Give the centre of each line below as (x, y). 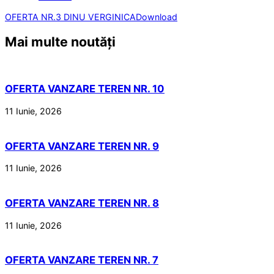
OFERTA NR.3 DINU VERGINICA (70, 17)
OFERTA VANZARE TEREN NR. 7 (82, 260)
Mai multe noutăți (60, 41)
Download (157, 17)
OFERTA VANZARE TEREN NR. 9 (82, 146)
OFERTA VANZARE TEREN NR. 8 (82, 203)
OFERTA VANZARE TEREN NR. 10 (85, 89)
